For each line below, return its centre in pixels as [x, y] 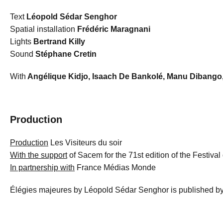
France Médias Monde [115, 167]
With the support [38, 155]
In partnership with [42, 167]
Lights [20, 42]
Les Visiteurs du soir [85, 143]
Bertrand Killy [58, 42]
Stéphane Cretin [66, 54]
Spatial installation [43, 29]
